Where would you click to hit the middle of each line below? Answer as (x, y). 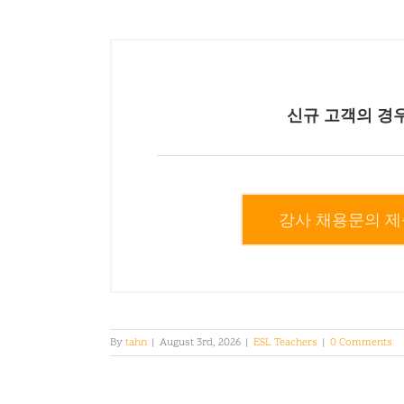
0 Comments (361, 342)
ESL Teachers (285, 342)
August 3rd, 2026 (200, 342)
